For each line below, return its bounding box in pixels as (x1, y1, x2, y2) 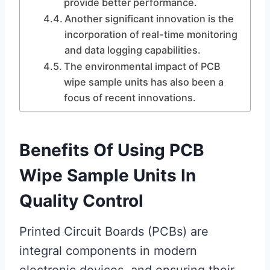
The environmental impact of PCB (63, 60, 221, 72)
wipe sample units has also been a (63, 76, 224, 88)
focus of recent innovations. (63, 92, 196, 104)
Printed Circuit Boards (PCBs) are (19, 224, 209, 239)
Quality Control (19, 190, 143, 211)
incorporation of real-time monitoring (64, 28, 237, 40)
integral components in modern (19, 243, 197, 258)
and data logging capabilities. (64, 44, 201, 56)
